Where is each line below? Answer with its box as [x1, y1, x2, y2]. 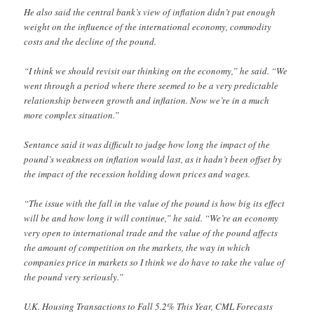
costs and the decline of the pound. [24, 34, 157, 48]
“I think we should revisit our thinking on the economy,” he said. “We [24, 64, 288, 77]
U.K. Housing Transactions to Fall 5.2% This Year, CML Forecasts [24, 299, 273, 313]
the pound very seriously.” [24, 270, 124, 283]
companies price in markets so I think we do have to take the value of [24, 255, 285, 268]
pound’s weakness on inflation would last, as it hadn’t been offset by [24, 152, 282, 165]
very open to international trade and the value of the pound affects [24, 226, 278, 239]
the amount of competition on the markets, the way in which [24, 240, 251, 254]
